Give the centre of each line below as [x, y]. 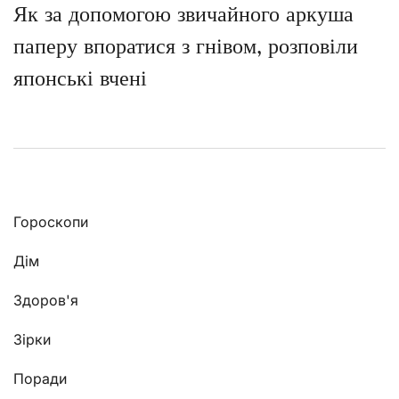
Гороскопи [51, 222]
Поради [40, 379]
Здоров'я [46, 300]
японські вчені [80, 78]
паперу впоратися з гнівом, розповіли [186, 46]
